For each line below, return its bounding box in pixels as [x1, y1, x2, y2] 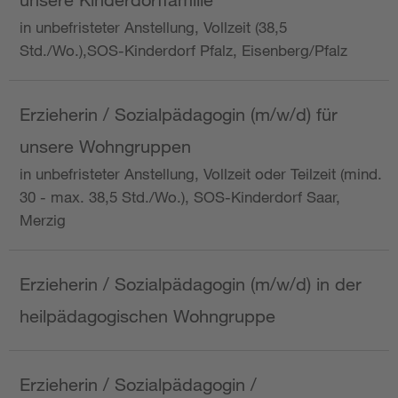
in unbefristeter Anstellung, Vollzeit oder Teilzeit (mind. [20, 164, 382, 184]
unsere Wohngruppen [20, 136, 191, 157]
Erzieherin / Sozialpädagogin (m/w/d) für [20, 104, 338, 125]
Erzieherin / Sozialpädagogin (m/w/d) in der [20, 274, 362, 295]
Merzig [20, 211, 66, 230]
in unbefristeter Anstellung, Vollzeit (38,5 [20, 18, 287, 37]
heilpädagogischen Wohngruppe [20, 306, 275, 327]
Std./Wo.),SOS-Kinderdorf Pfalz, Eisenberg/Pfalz [20, 41, 347, 60]
